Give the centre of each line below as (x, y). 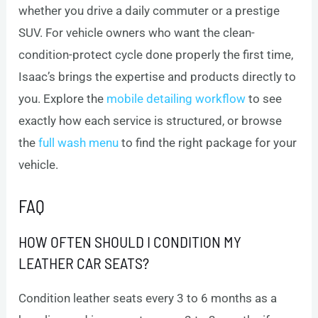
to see (264, 99)
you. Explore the (63, 99)
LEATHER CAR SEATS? (84, 263)
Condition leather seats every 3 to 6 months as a (148, 298)
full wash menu (79, 143)
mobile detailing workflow (176, 99)
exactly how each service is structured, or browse (150, 121)
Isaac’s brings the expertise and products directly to (158, 77)
